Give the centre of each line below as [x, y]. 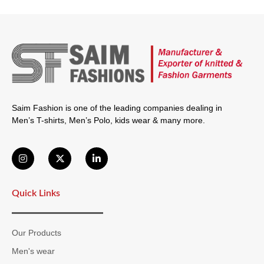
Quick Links [36, 194]
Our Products [37, 232]
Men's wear [33, 251]
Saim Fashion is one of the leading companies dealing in [117, 108]
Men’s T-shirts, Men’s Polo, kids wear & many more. [108, 121]
